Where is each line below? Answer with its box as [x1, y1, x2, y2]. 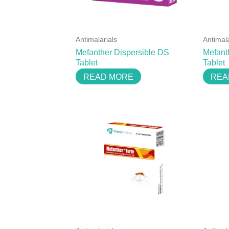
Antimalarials [76, 35, 117, 43]
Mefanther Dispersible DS [76, 48, 169, 57]
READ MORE [83, 72, 133, 81]
